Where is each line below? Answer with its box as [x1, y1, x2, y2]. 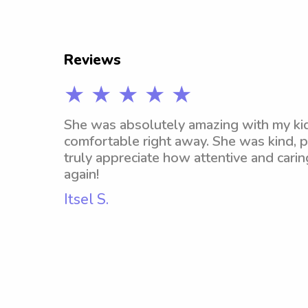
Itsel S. [64, 190, 109, 209]
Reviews [64, 50, 121, 69]
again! [64, 165, 99, 184]
